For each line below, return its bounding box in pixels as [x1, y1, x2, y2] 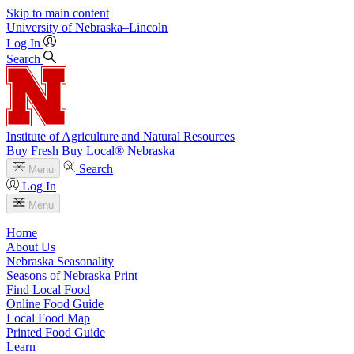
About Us [6, 240, 55, 254]
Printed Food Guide [6, 326, 105, 339]
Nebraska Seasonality [6, 254, 114, 268]
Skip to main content [6, 6, 109, 20]
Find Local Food [6, 283, 90, 296]
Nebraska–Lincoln [75, 21, 168, 34]
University [6, 21, 58, 34]
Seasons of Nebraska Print [6, 269, 137, 282]
